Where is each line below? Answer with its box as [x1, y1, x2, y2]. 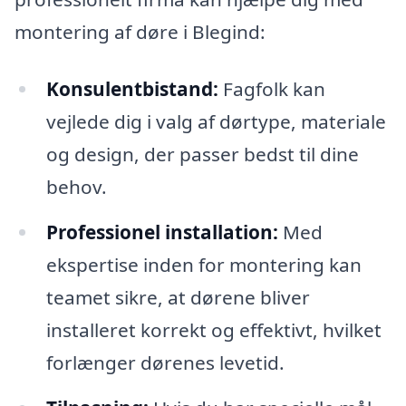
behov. [45, 174, 107, 200]
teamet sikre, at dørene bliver [45, 285, 310, 311]
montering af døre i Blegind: [14, 18, 266, 44]
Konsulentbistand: [45, 76, 218, 102]
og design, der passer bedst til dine [45, 141, 359, 168]
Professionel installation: [45, 219, 278, 246]
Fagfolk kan [217, 76, 325, 102]
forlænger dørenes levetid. [45, 350, 285, 376]
